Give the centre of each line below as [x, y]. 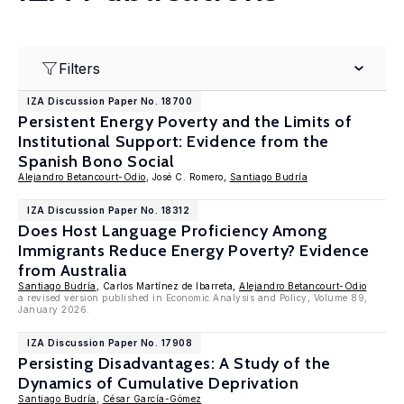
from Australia [73, 271]
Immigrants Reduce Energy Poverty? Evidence [194, 251]
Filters [79, 69]
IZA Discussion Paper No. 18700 [110, 101]
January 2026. [54, 309]
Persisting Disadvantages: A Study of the [174, 363]
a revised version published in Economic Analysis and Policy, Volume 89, [193, 298]
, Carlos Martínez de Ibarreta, [167, 286]
